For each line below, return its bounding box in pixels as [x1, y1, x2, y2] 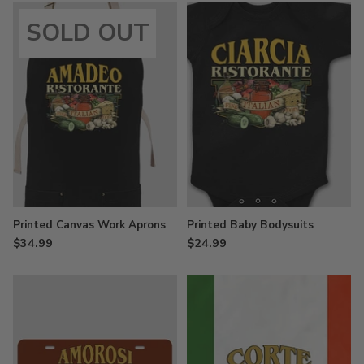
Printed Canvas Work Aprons [13, 217, 166, 233]
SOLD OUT [26, 16, 149, 49]
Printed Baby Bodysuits [187, 217, 314, 233]
